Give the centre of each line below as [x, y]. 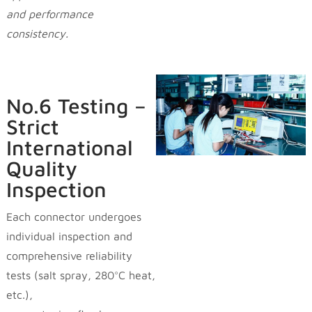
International [69, 147]
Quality [41, 168]
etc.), [19, 294]
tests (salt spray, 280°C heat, [80, 275]
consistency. [37, 34]
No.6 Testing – [76, 105]
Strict [32, 126]
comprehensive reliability [69, 255]
